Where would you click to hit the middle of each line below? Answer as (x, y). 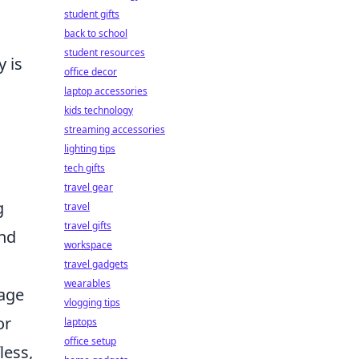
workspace (88, 245)
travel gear (89, 187)
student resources (105, 52)
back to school (96, 33)
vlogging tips (92, 303)
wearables (87, 283)
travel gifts (88, 226)
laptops (81, 322)
